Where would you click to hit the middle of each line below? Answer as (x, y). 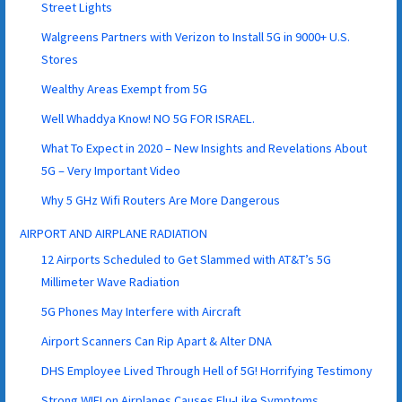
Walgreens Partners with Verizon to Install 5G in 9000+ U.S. (196, 36)
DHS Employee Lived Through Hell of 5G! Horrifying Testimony (207, 370)
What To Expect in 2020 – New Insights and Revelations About (205, 148)
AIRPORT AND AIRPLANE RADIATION (114, 233)
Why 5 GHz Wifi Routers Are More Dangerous (161, 200)
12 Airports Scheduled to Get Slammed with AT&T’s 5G (187, 259)
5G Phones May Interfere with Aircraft (142, 311)
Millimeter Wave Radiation (111, 281)
